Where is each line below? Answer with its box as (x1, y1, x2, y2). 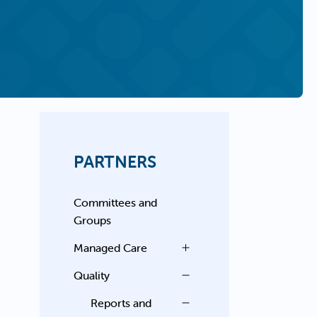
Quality (74, 268, 110, 282)
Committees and (74, 195, 158, 209)
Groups (74, 213, 112, 227)
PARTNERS (74, 151, 157, 172)
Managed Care (74, 241, 148, 255)
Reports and (91, 296, 152, 310)
